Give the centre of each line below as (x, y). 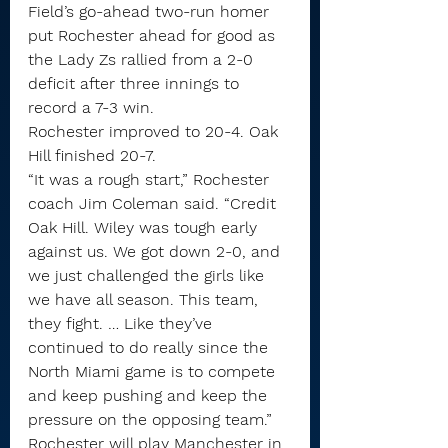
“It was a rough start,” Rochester (151, 180)
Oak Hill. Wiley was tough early (145, 228)
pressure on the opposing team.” (150, 420)
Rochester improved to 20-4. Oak (155, 132)
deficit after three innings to (136, 84)
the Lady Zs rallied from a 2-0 (143, 60)
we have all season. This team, (145, 300)
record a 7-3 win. (91, 108)
